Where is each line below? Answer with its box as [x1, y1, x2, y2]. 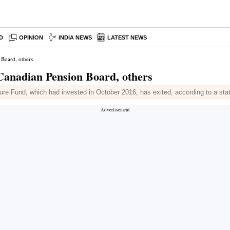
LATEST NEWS [107, 34, 147, 41]
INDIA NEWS [59, 34, 92, 41]
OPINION [19, 34, 44, 41]
